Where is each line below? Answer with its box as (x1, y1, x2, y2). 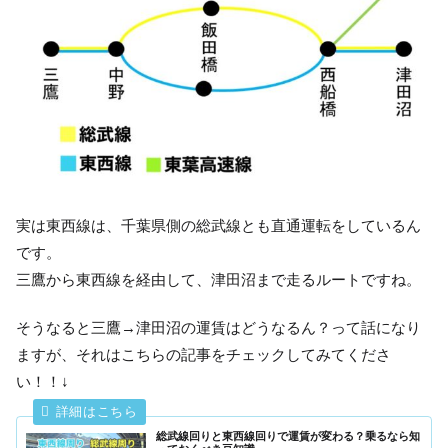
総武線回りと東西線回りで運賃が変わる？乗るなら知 (156, 429, 421, 442)
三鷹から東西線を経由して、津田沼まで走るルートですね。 (16, 271, 421, 289)
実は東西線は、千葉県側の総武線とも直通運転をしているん (16, 217, 421, 235)
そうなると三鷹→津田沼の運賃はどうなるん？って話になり (16, 319, 421, 337)
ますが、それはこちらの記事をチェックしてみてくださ (16, 346, 391, 364)
